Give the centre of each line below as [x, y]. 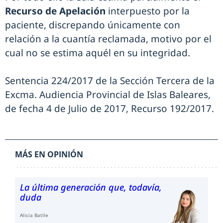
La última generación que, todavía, [91, 187]
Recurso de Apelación [55, 11]
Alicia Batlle [34, 215]
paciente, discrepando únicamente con [93, 25]
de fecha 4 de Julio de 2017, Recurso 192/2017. [110, 109]
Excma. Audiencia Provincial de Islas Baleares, [108, 95]
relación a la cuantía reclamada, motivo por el [108, 39]
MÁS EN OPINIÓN [49, 154]
